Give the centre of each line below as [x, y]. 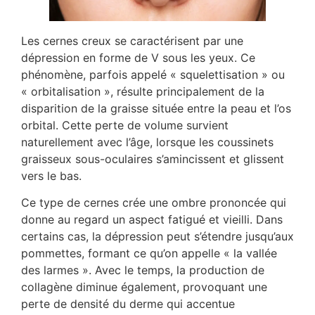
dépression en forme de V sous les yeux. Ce [138, 57]
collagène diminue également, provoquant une [144, 287]
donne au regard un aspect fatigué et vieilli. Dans [152, 219]
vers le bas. [51, 175]
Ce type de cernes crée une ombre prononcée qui [154, 202]
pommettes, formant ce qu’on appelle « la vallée [149, 253]
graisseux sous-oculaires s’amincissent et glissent [153, 159]
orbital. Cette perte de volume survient [125, 125]
